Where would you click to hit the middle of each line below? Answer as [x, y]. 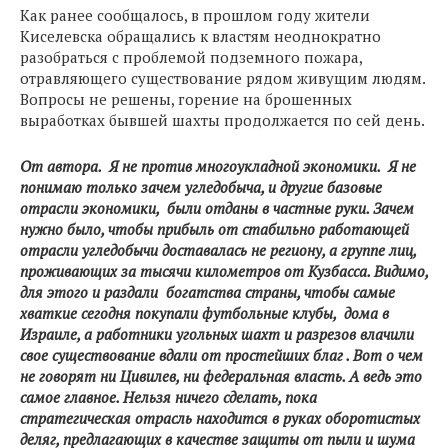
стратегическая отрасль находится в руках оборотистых [220, 418]
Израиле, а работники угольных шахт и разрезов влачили [217, 334]
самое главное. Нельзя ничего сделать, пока [168, 397]
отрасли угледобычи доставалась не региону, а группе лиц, [218, 250]
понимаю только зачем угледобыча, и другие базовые [201, 187]
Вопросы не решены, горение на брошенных [186, 99]
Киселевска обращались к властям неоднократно [200, 36]
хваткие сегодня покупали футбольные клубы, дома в [204, 313]
